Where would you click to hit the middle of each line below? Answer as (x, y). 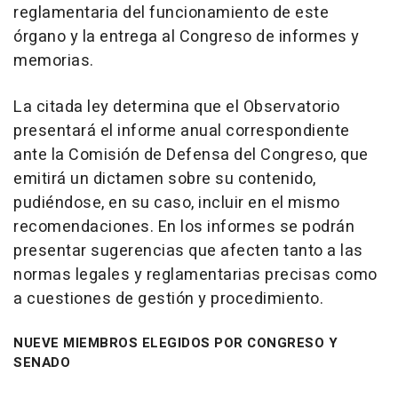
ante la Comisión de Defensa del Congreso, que (191, 155)
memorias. (54, 61)
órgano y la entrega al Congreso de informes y (187, 37)
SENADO (42, 362)
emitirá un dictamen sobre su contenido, (165, 179)
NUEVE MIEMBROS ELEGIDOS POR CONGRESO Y (175, 343)
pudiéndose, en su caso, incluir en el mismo (177, 203)
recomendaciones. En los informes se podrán (184, 227)
